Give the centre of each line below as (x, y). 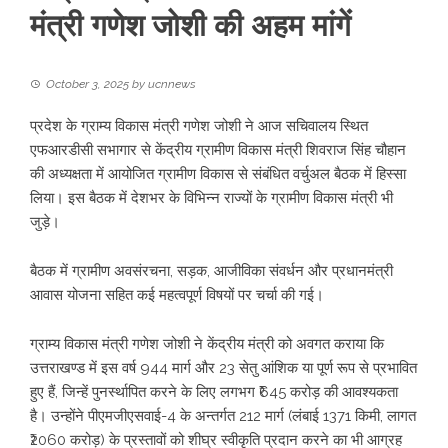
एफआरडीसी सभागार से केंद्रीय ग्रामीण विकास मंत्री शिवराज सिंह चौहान (218, 150)
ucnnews (172, 84)
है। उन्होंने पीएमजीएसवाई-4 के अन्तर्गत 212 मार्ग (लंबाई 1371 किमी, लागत (223, 416)
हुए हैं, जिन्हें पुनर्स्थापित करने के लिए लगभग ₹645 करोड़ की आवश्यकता (214, 392)
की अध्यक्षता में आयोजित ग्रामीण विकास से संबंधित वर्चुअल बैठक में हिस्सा (218, 174)
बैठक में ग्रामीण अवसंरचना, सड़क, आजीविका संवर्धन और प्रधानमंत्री (211, 271)
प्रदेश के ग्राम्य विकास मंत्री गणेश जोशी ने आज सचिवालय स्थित (199, 126)
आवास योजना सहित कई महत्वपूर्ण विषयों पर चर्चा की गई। (177, 295)
